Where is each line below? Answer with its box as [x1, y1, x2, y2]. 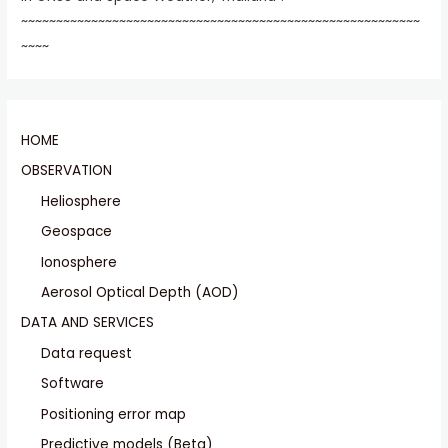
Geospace [41, 222, 113, 242]
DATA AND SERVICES [21, 313, 155, 333]
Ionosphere [41, 252, 118, 272]
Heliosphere [41, 191, 122, 211]
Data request [41, 343, 133, 363]
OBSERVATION [21, 161, 113, 181]
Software [41, 374, 105, 394]
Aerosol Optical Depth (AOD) [41, 282, 240, 302]
